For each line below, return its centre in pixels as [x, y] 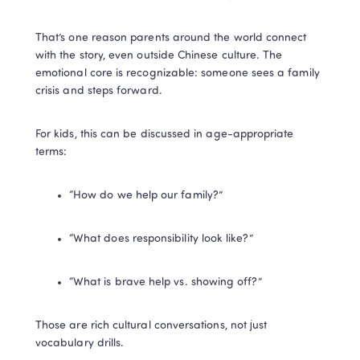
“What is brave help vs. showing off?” [166, 282]
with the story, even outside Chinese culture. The [159, 55]
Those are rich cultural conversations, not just [151, 325]
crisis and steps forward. [99, 91]
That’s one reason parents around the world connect [171, 38]
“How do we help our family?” [146, 195]
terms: [51, 152]
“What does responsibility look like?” [161, 239]
